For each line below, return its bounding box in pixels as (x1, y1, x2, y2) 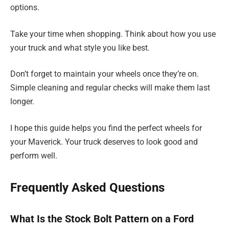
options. (10, 3, 39, 13)
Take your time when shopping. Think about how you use (10, 29, 216, 39)
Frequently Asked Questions (10, 180, 165, 195)
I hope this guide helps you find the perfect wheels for (10, 123, 202, 133)
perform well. (10, 151, 57, 161)
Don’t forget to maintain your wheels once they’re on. (10, 69, 199, 79)
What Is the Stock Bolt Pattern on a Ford (10, 212, 194, 225)
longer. (10, 97, 34, 107)
